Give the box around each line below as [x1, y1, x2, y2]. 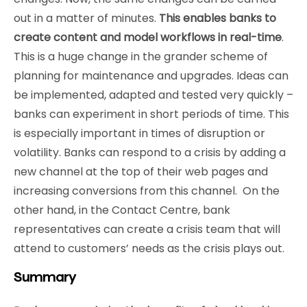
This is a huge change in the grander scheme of [14, 49, 268, 64]
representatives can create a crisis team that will [14, 221, 280, 237]
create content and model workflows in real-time [14, 29, 282, 45]
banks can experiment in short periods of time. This [14, 106, 289, 122]
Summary [14, 269, 76, 286]
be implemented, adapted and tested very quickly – [14, 87, 293, 103]
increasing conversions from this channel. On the [14, 183, 280, 199]
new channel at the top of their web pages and [14, 164, 268, 180]
